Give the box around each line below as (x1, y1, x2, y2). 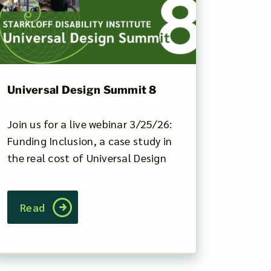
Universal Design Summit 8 (7, 83, 157, 96)
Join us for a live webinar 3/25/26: (7, 116, 172, 131)
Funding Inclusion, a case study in (7, 133, 172, 148)
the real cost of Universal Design (7, 150, 166, 165)
